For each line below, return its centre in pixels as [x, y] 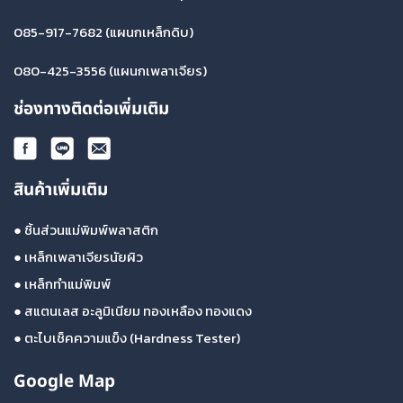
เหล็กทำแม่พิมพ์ [67, 284]
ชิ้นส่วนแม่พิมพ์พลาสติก [91, 230]
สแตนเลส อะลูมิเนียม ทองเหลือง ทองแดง [138, 311]
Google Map [64, 382]
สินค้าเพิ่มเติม [61, 191]
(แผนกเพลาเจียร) [157, 71]
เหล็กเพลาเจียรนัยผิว [84, 257]
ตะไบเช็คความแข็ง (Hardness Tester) [132, 338]
